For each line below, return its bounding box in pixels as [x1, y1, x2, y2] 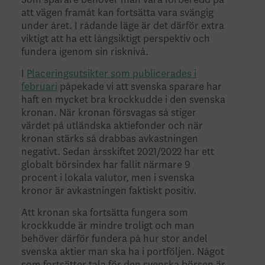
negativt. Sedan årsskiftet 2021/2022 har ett [21, 147, 215, 158]
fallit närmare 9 [121, 160, 191, 171]
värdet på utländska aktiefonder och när [21, 121, 203, 132]
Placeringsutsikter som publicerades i [27, 69, 197, 80]
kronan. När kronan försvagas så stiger [21, 108, 197, 119]
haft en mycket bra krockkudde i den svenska [21, 95, 226, 106]
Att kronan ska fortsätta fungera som [21, 208, 189, 219]
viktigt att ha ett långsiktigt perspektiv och [21, 34, 211, 45]
